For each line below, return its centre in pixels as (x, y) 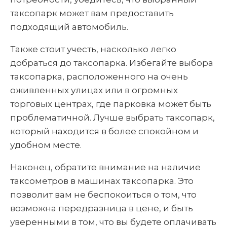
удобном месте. (46, 145)
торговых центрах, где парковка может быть (111, 104)
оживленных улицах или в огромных (94, 90)
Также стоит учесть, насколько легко (93, 49)
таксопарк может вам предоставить (92, 13)
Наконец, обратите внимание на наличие (105, 167)
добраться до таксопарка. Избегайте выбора (112, 63)
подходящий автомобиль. (69, 27)
